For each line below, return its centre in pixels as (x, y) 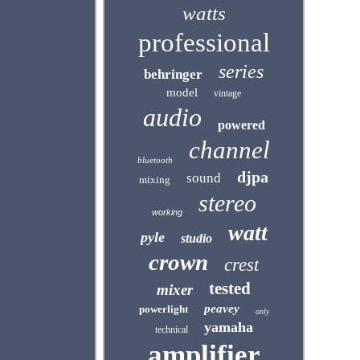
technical (171, 329)
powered (241, 125)
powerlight (163, 309)
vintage (228, 93)
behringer (174, 74)
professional (204, 43)
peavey (221, 309)
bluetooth (155, 160)
